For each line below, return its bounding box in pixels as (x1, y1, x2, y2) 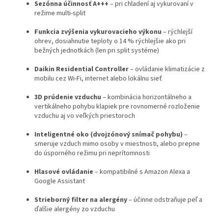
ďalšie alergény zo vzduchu (34, 204, 115, 215)
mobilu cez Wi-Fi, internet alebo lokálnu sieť (34, 74, 162, 84)
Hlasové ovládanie (34, 167, 93, 177)
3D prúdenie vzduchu (34, 92, 101, 103)
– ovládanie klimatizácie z (129, 64, 205, 75)
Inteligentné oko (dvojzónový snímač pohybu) (34, 130, 183, 140)
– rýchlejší (162, 27, 192, 37)
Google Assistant (34, 176, 85, 187)
